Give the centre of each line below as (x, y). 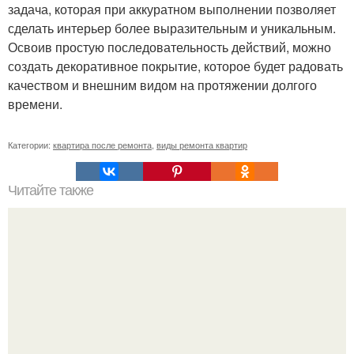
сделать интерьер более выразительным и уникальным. (172, 28)
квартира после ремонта (102, 145)
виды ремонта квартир (202, 145)
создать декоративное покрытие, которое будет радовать (175, 66)
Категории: (30, 145)
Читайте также (51, 190)
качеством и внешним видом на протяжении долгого (162, 85)
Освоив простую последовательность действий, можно (169, 47)
